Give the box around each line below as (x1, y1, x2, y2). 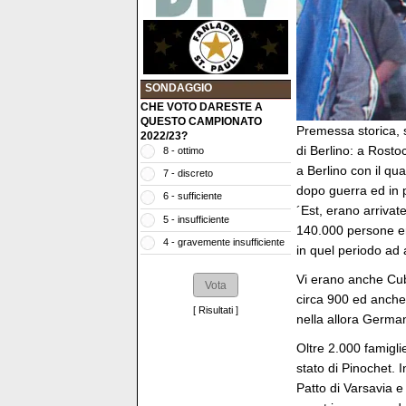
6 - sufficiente (163, 190, 222, 202)
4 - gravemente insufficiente (163, 236, 285, 247)
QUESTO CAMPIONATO (140, 115, 262, 129)
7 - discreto (163, 168, 213, 179)
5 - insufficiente (163, 213, 229, 225)
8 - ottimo (163, 145, 204, 157)
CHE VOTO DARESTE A (140, 101, 263, 114)
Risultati (198, 304, 233, 316)
